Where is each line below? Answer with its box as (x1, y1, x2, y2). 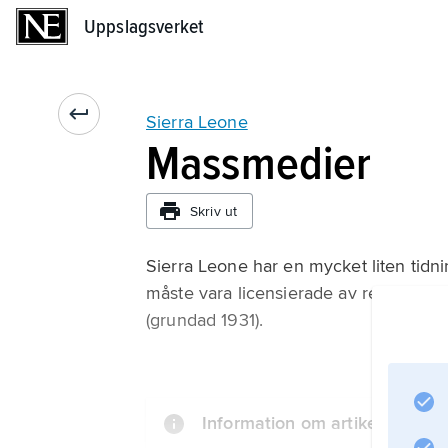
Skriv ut (190, 202, 238, 220)
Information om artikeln (202, 412, 392, 434)
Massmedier (146, 135, 372, 193)
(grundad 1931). (146, 309, 264, 331)
